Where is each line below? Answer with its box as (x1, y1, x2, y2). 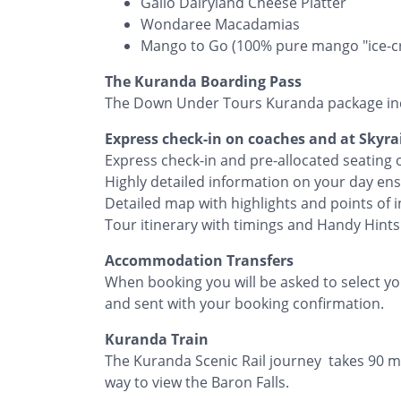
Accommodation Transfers (105, 250, 294, 270)
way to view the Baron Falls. (105, 371, 289, 392)
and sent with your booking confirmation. (105, 293, 384, 313)
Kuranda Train (105, 328, 209, 349)
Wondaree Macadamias (141, 13, 300, 34)
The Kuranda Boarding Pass (105, 71, 302, 91)
